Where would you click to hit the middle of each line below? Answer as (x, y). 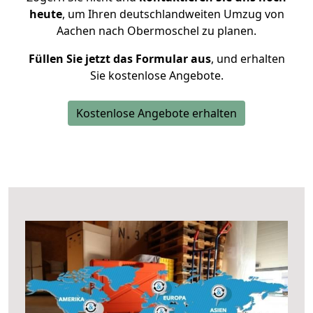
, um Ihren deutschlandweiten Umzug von (173, 14)
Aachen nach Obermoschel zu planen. (156, 31)
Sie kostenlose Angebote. (156, 75)
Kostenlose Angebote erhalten (156, 113)
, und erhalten (248, 59)
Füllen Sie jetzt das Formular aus (119, 59)
